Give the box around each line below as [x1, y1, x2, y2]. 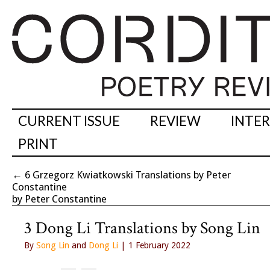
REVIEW [150, 113, 201, 130]
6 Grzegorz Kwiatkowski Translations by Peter [25, 169, 231, 181]
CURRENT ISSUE [18, 113, 120, 130]
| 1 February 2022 [118, 240, 190, 251]
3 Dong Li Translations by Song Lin [24, 217, 260, 240]
